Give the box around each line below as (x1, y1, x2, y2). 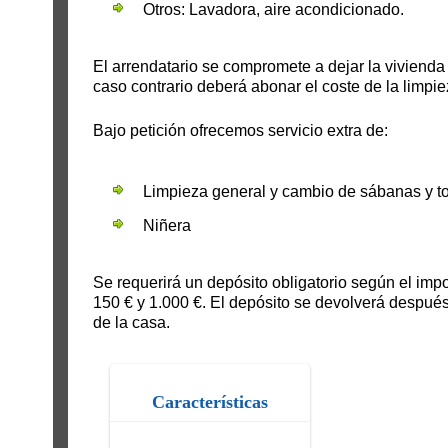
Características (151, 392, 268, 412)
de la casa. (92, 314, 170, 331)
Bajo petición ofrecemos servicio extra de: (92, 122, 388, 139)
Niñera (142, 217, 191, 234)
